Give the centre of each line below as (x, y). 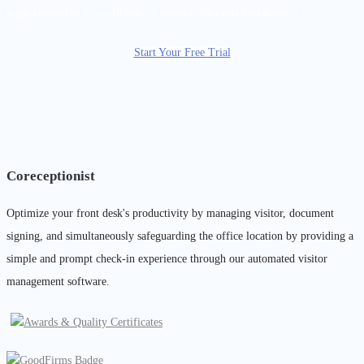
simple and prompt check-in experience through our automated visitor (167, 258)
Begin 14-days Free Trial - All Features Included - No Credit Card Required (152, 13)
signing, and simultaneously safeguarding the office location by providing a (180, 236)
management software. (58, 281)
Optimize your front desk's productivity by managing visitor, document (170, 213)
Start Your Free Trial (182, 52)
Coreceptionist (51, 175)
